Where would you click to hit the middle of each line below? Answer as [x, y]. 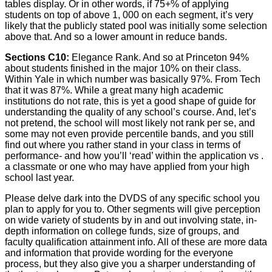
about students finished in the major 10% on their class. [123, 68]
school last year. [39, 177]
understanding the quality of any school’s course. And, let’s [131, 112]
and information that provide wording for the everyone [119, 253]
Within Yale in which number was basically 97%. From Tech [133, 79]
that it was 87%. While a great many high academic [114, 90]
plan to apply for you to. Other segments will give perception [133, 209]
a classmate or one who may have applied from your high [127, 166]
